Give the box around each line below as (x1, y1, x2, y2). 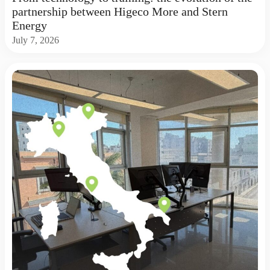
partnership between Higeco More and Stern (12, 5, 228, 18)
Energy (12, 19, 47, 32)
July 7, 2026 (12, 35, 59, 45)
